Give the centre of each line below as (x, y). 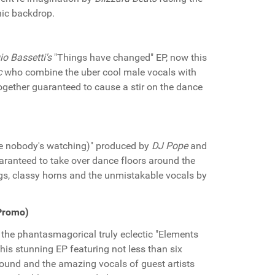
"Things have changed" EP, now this (129, 57)
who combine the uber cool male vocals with (99, 72)
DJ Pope (170, 146)
